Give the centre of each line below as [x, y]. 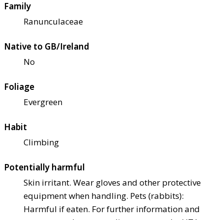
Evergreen [43, 102]
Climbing [41, 142]
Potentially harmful [44, 167]
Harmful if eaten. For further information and [112, 209]
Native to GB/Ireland [47, 46]
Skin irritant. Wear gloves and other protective [112, 182]
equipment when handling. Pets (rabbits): [104, 195]
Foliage [19, 86]
